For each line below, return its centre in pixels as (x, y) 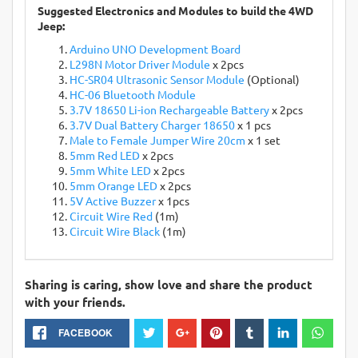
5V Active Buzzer (113, 201)
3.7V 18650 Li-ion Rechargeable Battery (169, 109)
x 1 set (263, 140)
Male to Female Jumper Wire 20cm (157, 140)
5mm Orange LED (113, 185)
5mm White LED (110, 170)
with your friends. (75, 302)
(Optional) (272, 79)
